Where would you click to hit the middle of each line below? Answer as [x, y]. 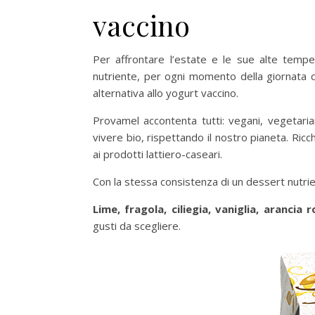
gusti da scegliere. [137, 226]
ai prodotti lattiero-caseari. [157, 154]
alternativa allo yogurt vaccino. [166, 93]
